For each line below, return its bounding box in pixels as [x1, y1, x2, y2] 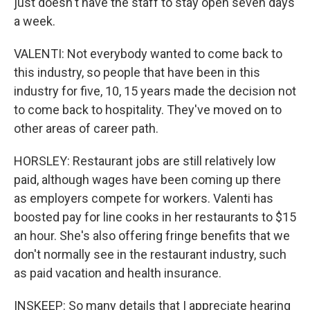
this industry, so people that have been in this [14, 65, 260, 80]
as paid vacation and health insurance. [14, 266, 221, 280]
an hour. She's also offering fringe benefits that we [14, 228, 290, 243]
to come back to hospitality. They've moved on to [14, 102, 282, 117]
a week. [14, 14, 55, 28]
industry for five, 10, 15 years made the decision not [14, 84, 296, 98]
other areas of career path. [14, 121, 158, 136]
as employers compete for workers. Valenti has [14, 191, 273, 206]
